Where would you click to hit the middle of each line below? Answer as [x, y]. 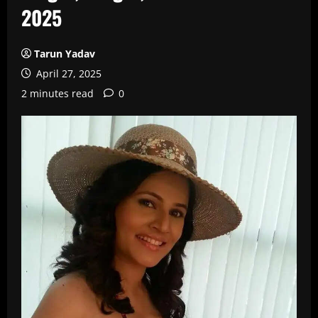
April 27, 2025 [67, 73]
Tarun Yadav [65, 54]
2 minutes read [57, 93]
